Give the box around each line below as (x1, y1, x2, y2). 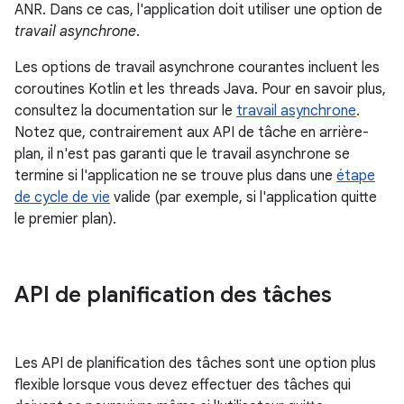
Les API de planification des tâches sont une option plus (14, 354, 376, 372)
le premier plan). (14, 210, 116, 228)
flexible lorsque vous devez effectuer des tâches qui (14, 376, 351, 394)
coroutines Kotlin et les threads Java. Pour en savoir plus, (14, 80, 386, 98)
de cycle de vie (14, 188, 110, 207)
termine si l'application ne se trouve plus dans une (14, 167, 336, 185)
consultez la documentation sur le (14, 102, 236, 120)
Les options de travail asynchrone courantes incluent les (14, 59, 380, 77)
